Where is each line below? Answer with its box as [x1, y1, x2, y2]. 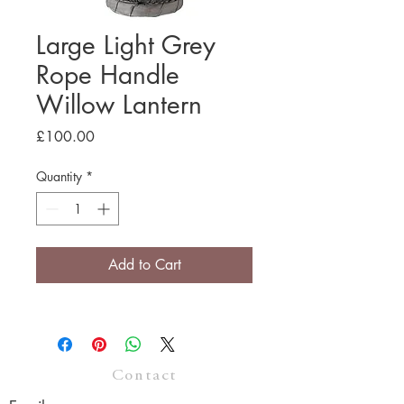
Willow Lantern [36, 88, 202, 121]
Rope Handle [36, 59, 179, 91]
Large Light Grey [36, 29, 216, 61]
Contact [111, 368, 178, 384]
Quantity [36, 168, 82, 185]
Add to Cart [107, 255, 181, 274]
